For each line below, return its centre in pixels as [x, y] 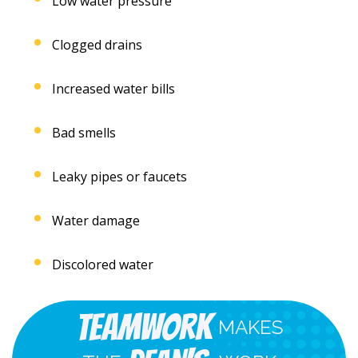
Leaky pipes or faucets [119, 176]
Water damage [96, 220]
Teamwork [143, 327]
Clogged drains [97, 44]
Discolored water [103, 264]
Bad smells [84, 132]
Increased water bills [113, 88]
